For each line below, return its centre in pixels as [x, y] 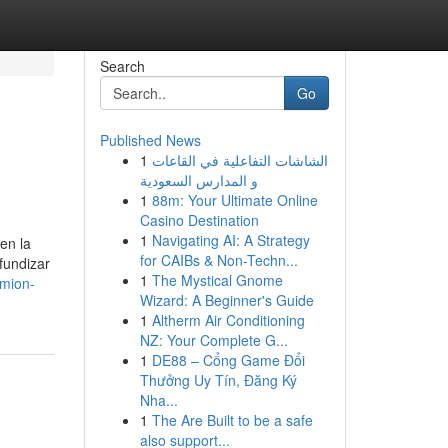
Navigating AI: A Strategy [230, 240]
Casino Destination [199, 220]
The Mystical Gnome [217, 280]
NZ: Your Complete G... [213, 340]
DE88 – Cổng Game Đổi [228, 360]
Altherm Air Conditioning [228, 320]
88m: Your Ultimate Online [234, 200]
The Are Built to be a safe [232, 420]
